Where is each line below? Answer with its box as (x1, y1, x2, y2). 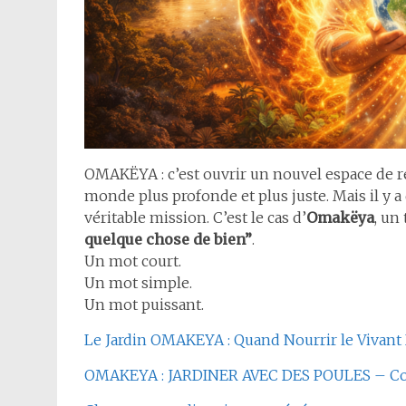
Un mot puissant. (84, 295, 204, 314)
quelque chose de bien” (84, 230, 252, 249)
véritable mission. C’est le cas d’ (84, 208, 306, 227)
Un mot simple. (84, 274, 192, 293)
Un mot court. (84, 252, 181, 271)
